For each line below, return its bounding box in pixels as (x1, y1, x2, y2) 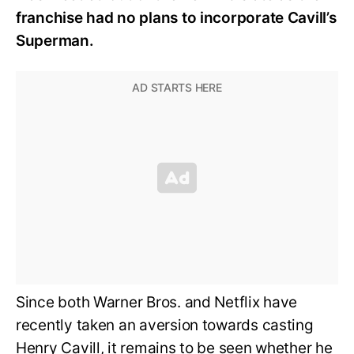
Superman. (16, 32, 94, 51)
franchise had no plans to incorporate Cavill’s (16, 9, 337, 28)
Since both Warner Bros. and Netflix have (16, 293, 298, 312)
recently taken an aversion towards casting (16, 316, 314, 335)
